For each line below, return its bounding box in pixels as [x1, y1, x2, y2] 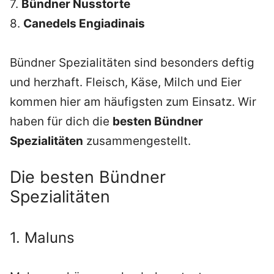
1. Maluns [10, 229, 75, 247]
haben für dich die [10, 114, 113, 128]
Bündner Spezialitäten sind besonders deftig [10, 56, 254, 70]
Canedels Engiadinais [23, 17, 145, 31]
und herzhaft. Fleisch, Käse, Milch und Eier [10, 75, 242, 89]
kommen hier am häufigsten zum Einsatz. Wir [10, 95, 256, 109]
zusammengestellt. [83, 134, 191, 148]
